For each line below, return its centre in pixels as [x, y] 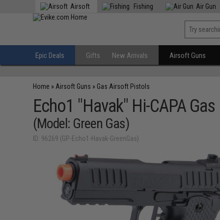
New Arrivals [130, 55]
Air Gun [206, 6]
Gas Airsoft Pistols [124, 86]
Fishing [143, 6]
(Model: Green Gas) [81, 124]
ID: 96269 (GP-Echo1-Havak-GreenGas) [86, 138]
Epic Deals [50, 55]
